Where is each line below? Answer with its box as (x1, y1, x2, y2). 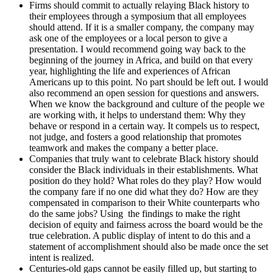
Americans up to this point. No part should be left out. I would (29, 77, 268, 88)
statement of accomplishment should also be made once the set (29, 241, 268, 252)
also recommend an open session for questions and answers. (29, 88, 259, 99)
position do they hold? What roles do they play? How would (29, 175, 261, 186)
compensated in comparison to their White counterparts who (29, 197, 260, 208)
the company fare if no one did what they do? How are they (29, 186, 258, 197)
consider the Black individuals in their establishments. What (29, 165, 258, 175)
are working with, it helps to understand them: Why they (29, 110, 246, 121)
